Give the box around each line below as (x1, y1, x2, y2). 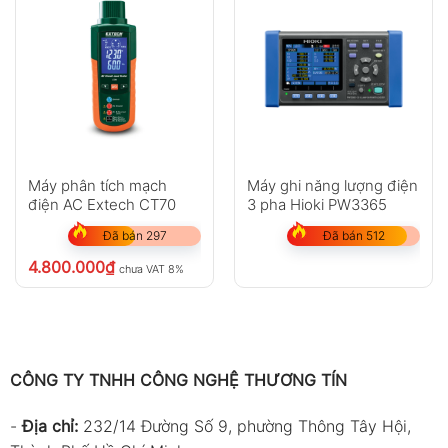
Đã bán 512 (322, 228, 385, 244)
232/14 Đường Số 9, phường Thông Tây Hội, (82, 415, 411, 436)
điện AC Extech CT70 (27, 195, 176, 215)
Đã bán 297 (102, 228, 167, 244)
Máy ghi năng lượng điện (246, 176, 418, 196)
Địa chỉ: (21, 415, 83, 436)
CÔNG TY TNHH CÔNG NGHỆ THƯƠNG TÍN (9, 369, 347, 390)
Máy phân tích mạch (27, 176, 167, 196)
